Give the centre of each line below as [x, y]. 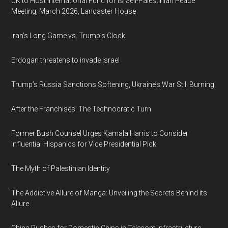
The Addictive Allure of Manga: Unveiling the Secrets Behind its [109, 193]
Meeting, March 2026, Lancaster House [74, 11]
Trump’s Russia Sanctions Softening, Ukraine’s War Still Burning [113, 84]
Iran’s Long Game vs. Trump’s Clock [68, 36]
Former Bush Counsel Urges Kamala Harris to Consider [100, 133]
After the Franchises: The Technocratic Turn [81, 109]
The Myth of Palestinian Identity [61, 168]
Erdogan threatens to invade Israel [66, 60]
